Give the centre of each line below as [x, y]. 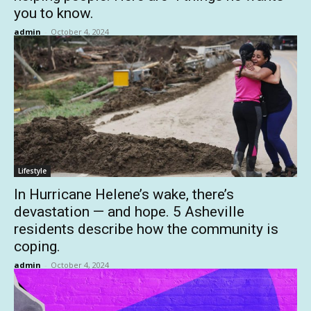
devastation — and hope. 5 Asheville [129, 212]
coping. [37, 246]
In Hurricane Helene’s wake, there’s [124, 194]
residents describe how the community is [146, 229]
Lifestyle [32, 171]
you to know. [54, 13]
